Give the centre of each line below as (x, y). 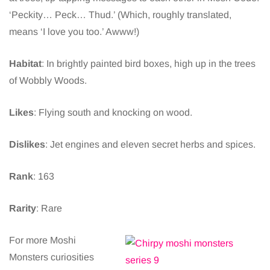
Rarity (23, 209)
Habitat (25, 64)
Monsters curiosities (52, 257)
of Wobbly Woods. (48, 81)
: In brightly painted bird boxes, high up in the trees (149, 64)
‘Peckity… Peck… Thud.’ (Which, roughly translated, (120, 15)
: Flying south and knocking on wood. (113, 113)
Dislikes (27, 145)
